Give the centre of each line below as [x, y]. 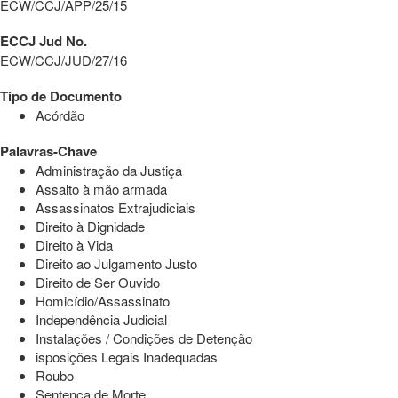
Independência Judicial [101, 319]
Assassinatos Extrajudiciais [115, 207]
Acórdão [60, 115]
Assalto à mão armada [101, 188]
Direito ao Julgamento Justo [116, 263]
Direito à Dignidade [90, 226]
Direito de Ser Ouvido [98, 282]
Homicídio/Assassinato [103, 300]
